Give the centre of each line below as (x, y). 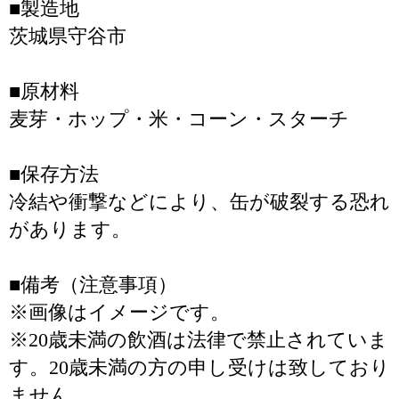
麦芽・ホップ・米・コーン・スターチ (179, 119)
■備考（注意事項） (93, 285)
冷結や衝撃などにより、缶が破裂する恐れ (199, 202)
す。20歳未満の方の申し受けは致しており (199, 367)
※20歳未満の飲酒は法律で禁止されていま (199, 340)
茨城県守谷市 (68, 36)
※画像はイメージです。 (119, 312)
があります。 (70, 229)
